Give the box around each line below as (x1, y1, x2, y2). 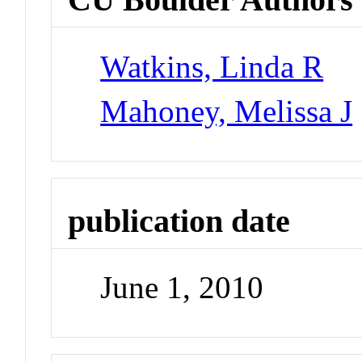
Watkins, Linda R (100, 48, 324, 84)
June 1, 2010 (100, 270, 264, 305)
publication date (68, 202, 291, 239)
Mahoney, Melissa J (100, 93, 353, 128)
